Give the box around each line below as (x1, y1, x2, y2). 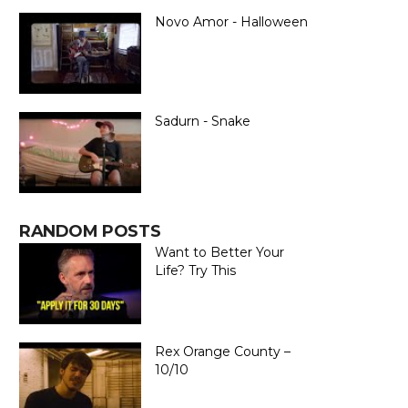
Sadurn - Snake (155, 113, 250, 129)
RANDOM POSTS (19, 221, 161, 241)
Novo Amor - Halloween (155, 14, 308, 30)
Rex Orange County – (155, 343, 291, 360)
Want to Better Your (155, 244, 284, 260)
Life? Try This (155, 262, 236, 279)
